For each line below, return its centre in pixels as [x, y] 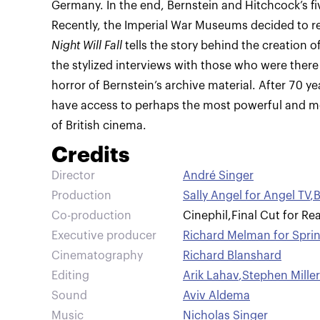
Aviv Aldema [216, 296]
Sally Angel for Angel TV [246, 196]
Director [73, 176]
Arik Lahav [211, 276]
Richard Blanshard [232, 256]
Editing [70, 276]
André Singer [218, 176]
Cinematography [97, 256]
